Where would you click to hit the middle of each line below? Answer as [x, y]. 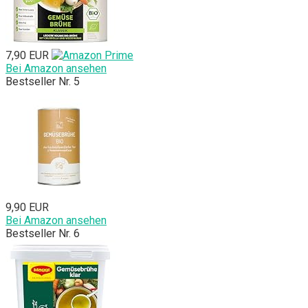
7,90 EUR [27, 56]
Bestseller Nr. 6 [43, 234]
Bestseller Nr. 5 [43, 82]
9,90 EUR [27, 208]
